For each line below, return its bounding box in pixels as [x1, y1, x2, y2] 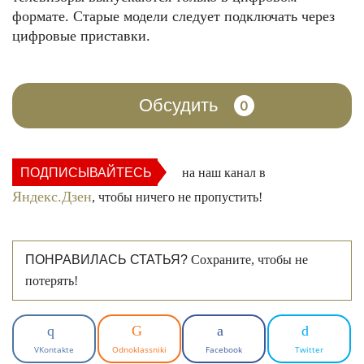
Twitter [294, 344, 323, 355]
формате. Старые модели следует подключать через [12, 8, 335, 24]
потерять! [25, 274, 78, 288]
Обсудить [138, 95, 218, 115]
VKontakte [34, 344, 75, 355]
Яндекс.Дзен [12, 188, 92, 205]
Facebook [206, 344, 243, 355]
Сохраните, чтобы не [188, 253, 308, 266]
